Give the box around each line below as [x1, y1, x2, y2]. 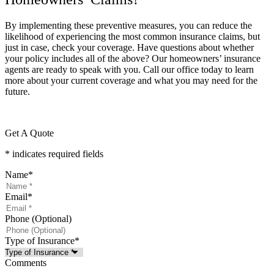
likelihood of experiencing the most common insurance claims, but [5, 31, 260, 42]
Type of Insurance [5, 235, 75, 246]
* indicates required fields [5, 148, 103, 159]
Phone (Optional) [5, 213, 72, 224]
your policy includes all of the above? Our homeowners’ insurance [5, 53, 261, 64]
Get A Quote [5, 127, 54, 138]
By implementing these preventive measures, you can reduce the [5, 20, 252, 31]
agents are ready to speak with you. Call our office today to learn [5, 64, 254, 75]
